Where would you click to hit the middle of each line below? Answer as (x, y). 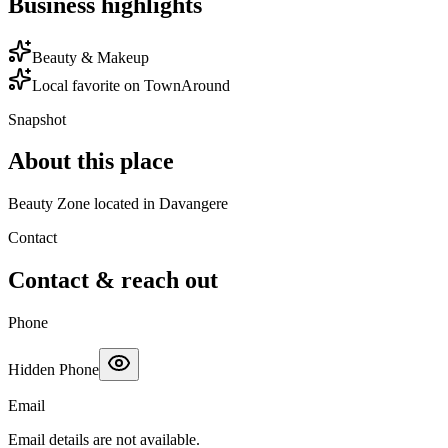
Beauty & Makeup (90, 57)
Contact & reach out (113, 280)
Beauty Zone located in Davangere (118, 204)
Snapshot (37, 119)
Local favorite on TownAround (131, 85)
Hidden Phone (53, 370)
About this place (91, 161)
